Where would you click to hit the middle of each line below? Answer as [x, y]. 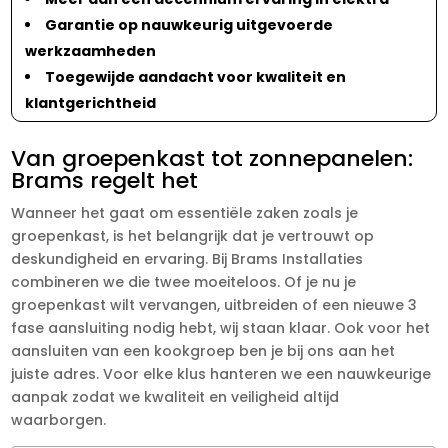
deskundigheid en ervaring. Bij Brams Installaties [187, 258]
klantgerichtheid [91, 102]
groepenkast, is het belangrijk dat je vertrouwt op [193, 235]
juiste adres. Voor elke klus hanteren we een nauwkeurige [221, 373]
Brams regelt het [105, 180]
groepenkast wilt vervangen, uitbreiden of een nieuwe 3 [214, 304]
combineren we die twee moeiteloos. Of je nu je [184, 281]
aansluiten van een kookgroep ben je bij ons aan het [203, 350]
